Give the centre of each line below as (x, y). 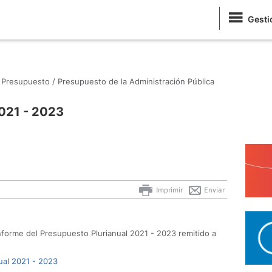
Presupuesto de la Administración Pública (136, 81)
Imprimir (168, 190)
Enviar (213, 190)
